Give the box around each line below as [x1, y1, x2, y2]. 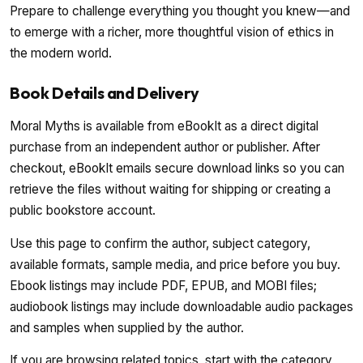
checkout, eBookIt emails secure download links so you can [10, 160, 344, 177]
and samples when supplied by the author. [10, 319, 244, 335]
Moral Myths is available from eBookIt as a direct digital [10, 118, 318, 135]
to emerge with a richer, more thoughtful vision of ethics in [10, 24, 334, 41]
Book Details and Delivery [10, 83, 199, 104]
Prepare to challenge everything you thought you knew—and [10, 3, 350, 19]
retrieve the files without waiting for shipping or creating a [10, 181, 331, 198]
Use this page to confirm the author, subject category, [10, 235, 310, 251]
